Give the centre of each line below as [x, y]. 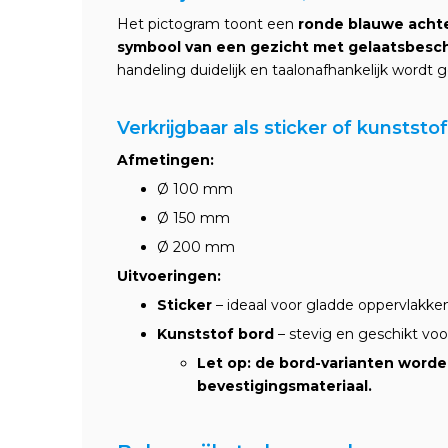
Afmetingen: [165, 160]
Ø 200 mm [196, 247]
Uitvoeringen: [169, 276]
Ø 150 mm [193, 218]
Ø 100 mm [195, 189]
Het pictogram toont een [207, 24]
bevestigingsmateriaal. [284, 386]
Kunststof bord [215, 334]
